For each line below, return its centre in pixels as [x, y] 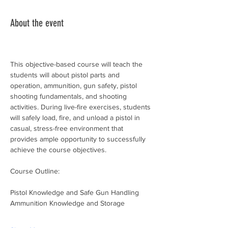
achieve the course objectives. [58, 150]
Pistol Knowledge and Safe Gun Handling [75, 192]
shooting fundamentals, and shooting [69, 96]
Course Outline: [35, 171]
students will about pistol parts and [66, 75]
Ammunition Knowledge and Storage [67, 203]
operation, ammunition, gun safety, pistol [75, 85]
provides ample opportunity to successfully [79, 139]
